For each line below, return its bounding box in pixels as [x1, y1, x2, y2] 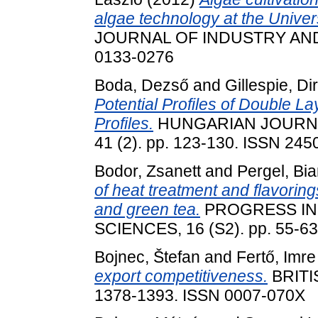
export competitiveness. [94, 266, 268, 285]
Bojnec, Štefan [94, 247, 200, 266]
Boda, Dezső [94, 75, 189, 94]
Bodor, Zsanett [94, 161, 201, 180]
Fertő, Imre [236, 247, 316, 266]
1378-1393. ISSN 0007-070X [94, 285, 305, 305]
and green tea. [94, 199, 200, 219]
